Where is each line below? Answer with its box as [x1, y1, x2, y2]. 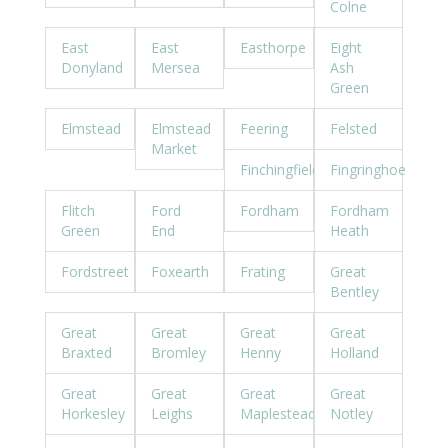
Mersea [150, 58, 200, 77]
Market [150, 139, 197, 158]
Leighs [150, 404, 193, 423]
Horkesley [61, 404, 125, 423]
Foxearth [150, 262, 209, 281]
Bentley [329, 282, 379, 301]
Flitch [61, 201, 95, 220]
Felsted [329, 119, 377, 138]
